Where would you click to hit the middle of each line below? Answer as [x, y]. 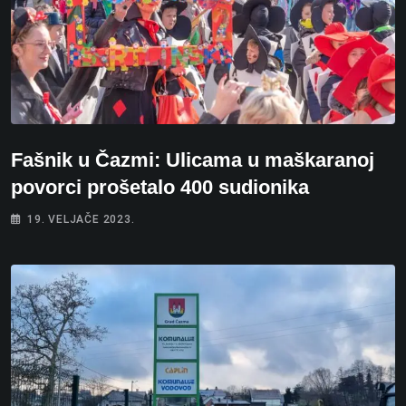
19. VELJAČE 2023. [81, 219]
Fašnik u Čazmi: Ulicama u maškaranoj [193, 159]
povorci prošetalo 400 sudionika [160, 187]
